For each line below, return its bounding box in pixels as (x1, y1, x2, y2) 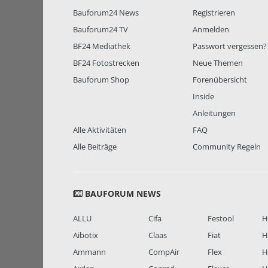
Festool (207, 213, 234, 224)
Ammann (73, 246, 106, 258)
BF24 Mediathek (73, 41, 130, 52)
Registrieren (193, 7, 235, 19)
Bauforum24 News (73, 7, 139, 19)
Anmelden (193, 24, 229, 35)
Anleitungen (193, 108, 236, 119)
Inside (193, 91, 214, 102)
